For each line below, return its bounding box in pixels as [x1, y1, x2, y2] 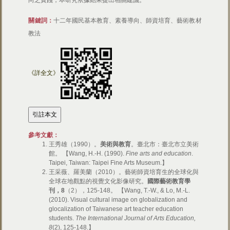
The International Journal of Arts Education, [75, 215, 196, 222]
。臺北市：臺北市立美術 [131, 141, 199, 148]
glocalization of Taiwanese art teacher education [49, 205, 184, 213]
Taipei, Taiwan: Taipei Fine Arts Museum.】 [49, 159, 168, 166]
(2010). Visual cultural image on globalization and [49, 196, 188, 203]
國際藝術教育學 [147, 178, 191, 185]
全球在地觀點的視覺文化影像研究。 [49, 178, 148, 185]
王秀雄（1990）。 [49, 141, 101, 148]
